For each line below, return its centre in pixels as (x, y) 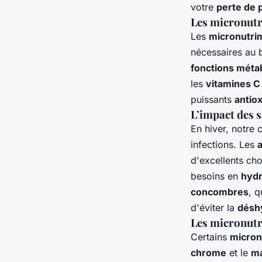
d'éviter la (214, 208)
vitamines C (233, 84)
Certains (210, 237)
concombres (220, 192)
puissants (213, 100)
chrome (208, 253)
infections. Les (224, 145)
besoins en (216, 176)
